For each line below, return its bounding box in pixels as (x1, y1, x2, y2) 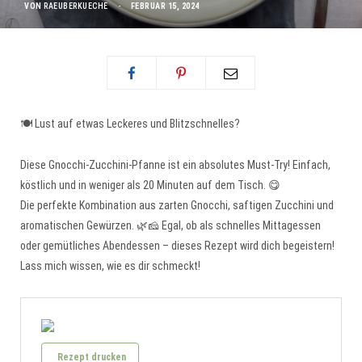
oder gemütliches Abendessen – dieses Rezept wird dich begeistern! (20, 239, 335, 252)
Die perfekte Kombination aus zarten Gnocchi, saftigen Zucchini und (20, 199, 334, 212)
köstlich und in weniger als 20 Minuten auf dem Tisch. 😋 (20, 179, 280, 192)
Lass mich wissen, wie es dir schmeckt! (20, 259, 200, 272)
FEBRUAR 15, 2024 (130, 2, 200, 11)
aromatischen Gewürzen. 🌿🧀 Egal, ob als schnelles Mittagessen (20, 219, 321, 232)
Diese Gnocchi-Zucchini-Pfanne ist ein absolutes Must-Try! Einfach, (20, 158, 330, 171)
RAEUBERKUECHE (44, 2, 108, 11)
